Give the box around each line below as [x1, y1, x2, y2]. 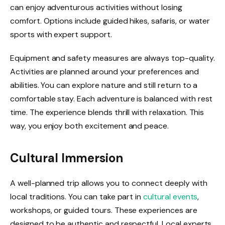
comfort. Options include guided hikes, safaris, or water [10, 15, 210, 26]
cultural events [143, 191, 198, 202]
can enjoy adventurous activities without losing [10, 2, 182, 13]
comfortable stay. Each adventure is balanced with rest [10, 93, 213, 104]
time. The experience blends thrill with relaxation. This [10, 107, 204, 118]
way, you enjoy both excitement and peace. [10, 121, 169, 132]
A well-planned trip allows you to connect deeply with [10, 177, 207, 188]
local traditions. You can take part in [10, 191, 144, 202]
